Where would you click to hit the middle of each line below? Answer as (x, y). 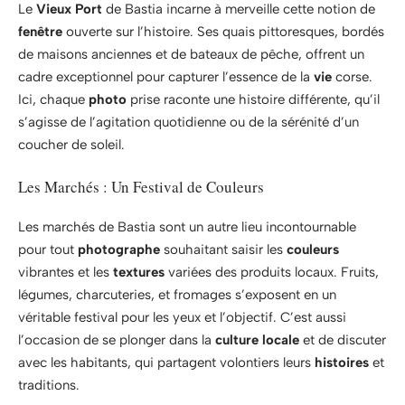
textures (139, 272)
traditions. (49, 385)
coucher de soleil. (71, 145)
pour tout (48, 250)
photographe (119, 250)
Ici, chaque (53, 99)
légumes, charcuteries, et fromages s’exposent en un (177, 295)
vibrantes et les (66, 272)
